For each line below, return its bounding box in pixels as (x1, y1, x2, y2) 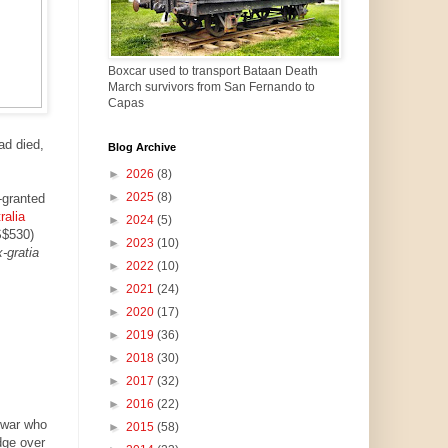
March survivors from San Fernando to (107, 80, 315, 95)
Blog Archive (107, 141, 176, 154)
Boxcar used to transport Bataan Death (107, 64, 318, 79)
